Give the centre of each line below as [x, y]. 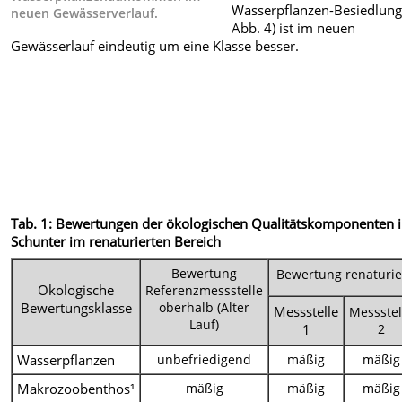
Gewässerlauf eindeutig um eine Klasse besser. [155, 45]
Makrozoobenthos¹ [76, 388]
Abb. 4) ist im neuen [294, 27]
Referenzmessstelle [205, 290]
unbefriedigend [205, 359]
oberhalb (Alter [205, 307]
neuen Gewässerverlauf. [85, 13]
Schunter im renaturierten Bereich [116, 242]
